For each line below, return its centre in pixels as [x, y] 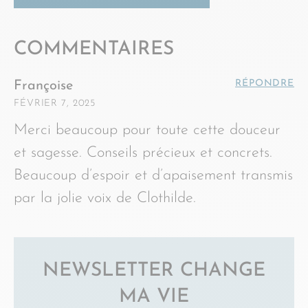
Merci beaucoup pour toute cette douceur [147, 130]
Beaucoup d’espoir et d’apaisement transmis [153, 176]
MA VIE [154, 297]
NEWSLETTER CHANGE [154, 271]
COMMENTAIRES [94, 49]
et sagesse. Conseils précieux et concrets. [143, 153]
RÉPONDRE [265, 84]
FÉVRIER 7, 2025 [55, 103]
